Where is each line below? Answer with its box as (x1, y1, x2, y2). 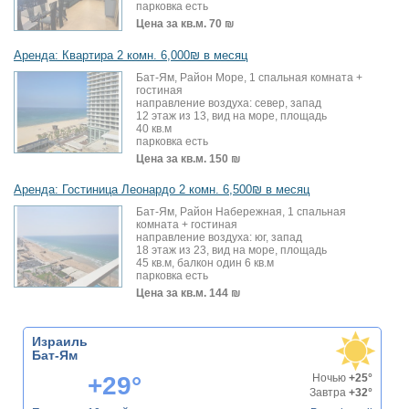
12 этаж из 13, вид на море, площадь (136, 110, 327, 123)
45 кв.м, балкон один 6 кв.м (136, 257, 274, 270)
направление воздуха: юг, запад (136, 231, 302, 245)
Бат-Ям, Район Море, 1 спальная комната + (136, 71, 362, 85)
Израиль (32, 334, 89, 350)
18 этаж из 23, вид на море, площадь (136, 244, 327, 257)
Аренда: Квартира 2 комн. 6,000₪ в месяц (14, 48, 247, 63)
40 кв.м (136, 122, 172, 136)
